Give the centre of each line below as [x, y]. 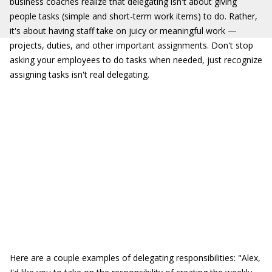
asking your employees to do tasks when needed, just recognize [136, 60]
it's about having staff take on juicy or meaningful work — [123, 31]
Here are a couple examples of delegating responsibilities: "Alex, [135, 258]
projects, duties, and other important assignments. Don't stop [131, 45]
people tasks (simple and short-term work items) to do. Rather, [134, 16]
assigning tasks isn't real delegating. [80, 74]
